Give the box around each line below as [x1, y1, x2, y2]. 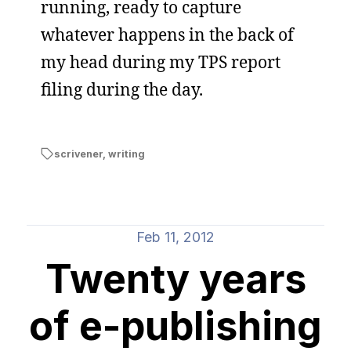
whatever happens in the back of [41, 23, 294, 45]
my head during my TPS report [41, 50, 280, 73]
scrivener [53, 147, 103, 160]
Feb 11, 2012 [136, 228, 215, 245]
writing [107, 147, 145, 160]
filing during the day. [41, 78, 203, 100]
